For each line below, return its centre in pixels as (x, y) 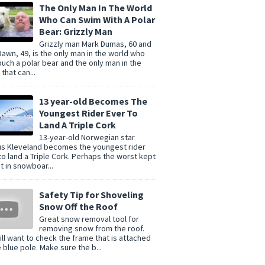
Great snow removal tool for (89, 219)
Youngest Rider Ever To (88, 113)
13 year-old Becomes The (93, 101)
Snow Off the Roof (78, 206)
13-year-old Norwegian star (87, 137)
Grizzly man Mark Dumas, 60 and (95, 44)
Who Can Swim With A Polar (97, 20)
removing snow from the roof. (92, 228)
